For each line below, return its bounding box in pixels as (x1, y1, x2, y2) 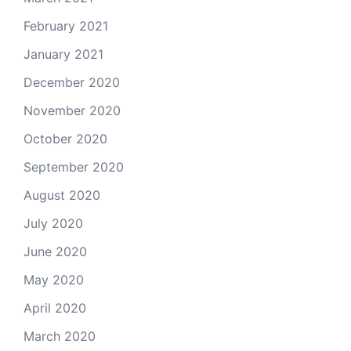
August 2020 (24, 187, 100, 203)
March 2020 (24, 328, 96, 344)
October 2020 (24, 131, 107, 147)
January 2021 (24, 46, 103, 62)
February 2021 (24, 18, 108, 34)
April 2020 (24, 300, 86, 316)
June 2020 (24, 244, 87, 259)
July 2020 (24, 215, 83, 231)
